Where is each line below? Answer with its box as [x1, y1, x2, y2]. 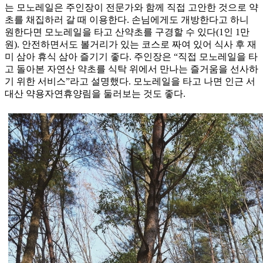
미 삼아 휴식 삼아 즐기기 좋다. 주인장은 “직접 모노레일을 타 [5, 52, 258, 62]
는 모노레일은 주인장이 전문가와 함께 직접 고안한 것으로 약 [5, 2, 258, 13]
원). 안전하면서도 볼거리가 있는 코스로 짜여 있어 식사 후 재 [5, 39, 257, 50]
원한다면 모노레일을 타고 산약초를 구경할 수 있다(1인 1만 [5, 27, 249, 38]
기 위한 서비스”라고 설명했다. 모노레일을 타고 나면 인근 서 [5, 76, 255, 87]
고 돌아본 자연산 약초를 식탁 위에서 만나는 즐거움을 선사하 [5, 64, 258, 75]
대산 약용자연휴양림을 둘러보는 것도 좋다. [5, 89, 186, 99]
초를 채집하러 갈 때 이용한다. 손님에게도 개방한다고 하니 [5, 15, 249, 25]
